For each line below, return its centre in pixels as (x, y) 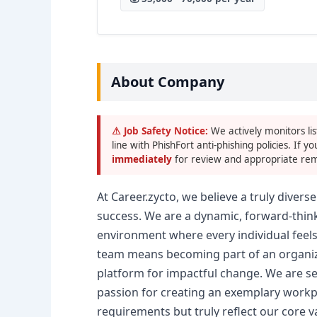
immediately (143, 159)
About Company (168, 82)
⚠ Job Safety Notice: (160, 131)
